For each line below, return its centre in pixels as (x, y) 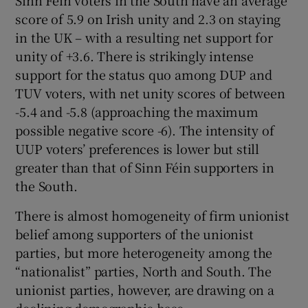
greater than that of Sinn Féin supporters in (145, 167)
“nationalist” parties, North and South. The (143, 271)
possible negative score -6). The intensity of (145, 130)
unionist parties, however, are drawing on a (145, 290)
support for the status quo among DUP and (144, 75)
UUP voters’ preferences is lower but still (137, 149)
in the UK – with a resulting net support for (144, 37)
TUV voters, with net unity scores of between (150, 93)
